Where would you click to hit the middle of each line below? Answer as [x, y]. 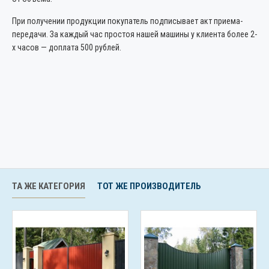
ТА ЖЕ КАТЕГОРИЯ [49, 186]
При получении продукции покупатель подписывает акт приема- [127, 21]
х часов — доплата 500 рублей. [67, 47]
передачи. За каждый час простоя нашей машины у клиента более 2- [134, 34]
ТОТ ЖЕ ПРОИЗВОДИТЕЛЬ [149, 186]
